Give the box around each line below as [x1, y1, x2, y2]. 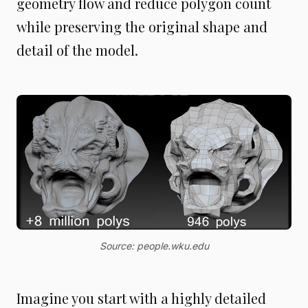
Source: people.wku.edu [99, 240, 209, 252]
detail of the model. [16, 40, 138, 59]
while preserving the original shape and [16, 16, 267, 36]
